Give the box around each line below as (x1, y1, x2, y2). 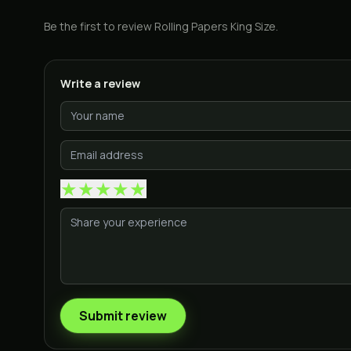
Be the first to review (44, 19, 154, 34)
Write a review (60, 76, 140, 91)
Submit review (79, 307, 167, 324)
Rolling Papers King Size (154, 19, 276, 34)
